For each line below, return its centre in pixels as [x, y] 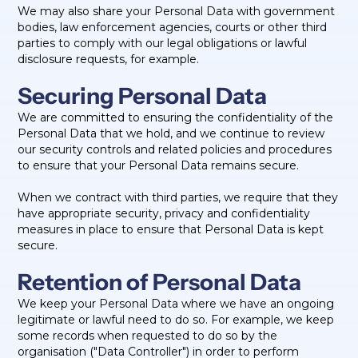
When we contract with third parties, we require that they [178, 197]
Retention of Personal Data [160, 282]
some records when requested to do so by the [148, 336]
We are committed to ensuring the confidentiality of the [176, 117]
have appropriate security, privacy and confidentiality [164, 213]
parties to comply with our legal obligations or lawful [163, 43]
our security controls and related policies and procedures [175, 149]
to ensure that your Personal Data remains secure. [159, 165]
